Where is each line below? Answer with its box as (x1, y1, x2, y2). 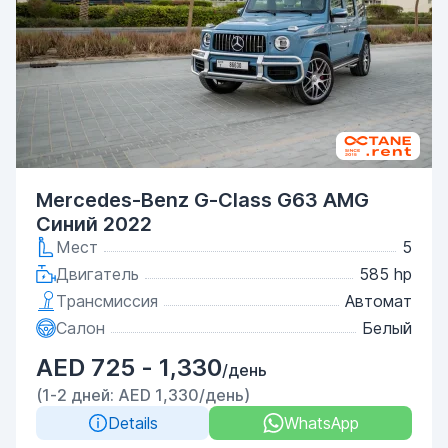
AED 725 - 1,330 (36, 353, 222, 382)
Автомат (345, 291, 412, 311)
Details (107, 413, 158, 433)
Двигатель (56, 264, 139, 284)
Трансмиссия (56, 291, 158, 311)
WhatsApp (283, 413, 359, 433)
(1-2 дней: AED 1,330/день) (36, 385, 250, 405)
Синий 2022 (36, 212, 152, 236)
